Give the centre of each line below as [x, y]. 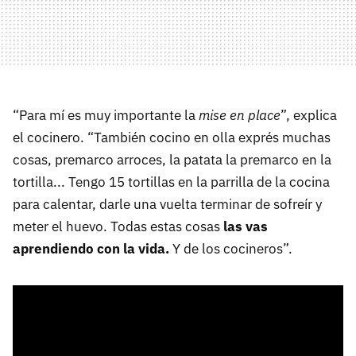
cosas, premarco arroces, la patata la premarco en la [172, 160]
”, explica [309, 116]
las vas [244, 227]
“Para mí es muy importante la [104, 116]
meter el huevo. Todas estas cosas [116, 227]
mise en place [238, 116]
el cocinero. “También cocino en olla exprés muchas [172, 138]
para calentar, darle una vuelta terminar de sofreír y [167, 205]
